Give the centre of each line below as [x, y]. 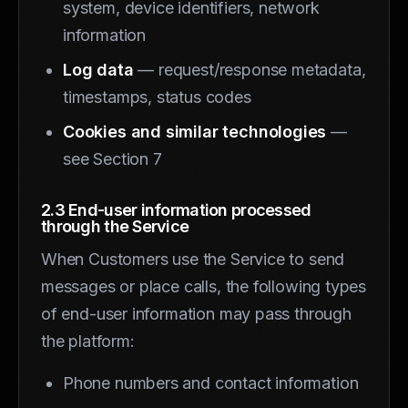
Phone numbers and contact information [211, 382]
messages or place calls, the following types [204, 286]
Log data [98, 69]
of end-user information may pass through [196, 313]
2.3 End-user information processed [176, 209]
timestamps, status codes [157, 97]
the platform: [88, 341]
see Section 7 [112, 158]
